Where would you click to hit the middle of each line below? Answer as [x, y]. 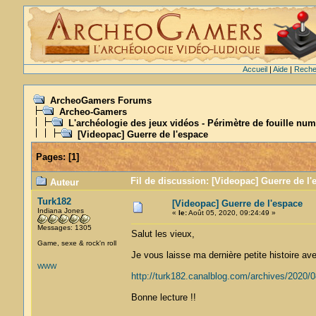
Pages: [50, 157]
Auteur [63, 182]
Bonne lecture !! [163, 297]
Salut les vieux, [163, 234]
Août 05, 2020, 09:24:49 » [231, 213]
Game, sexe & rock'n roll [77, 243]
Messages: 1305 [64, 227]
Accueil [255, 69]
